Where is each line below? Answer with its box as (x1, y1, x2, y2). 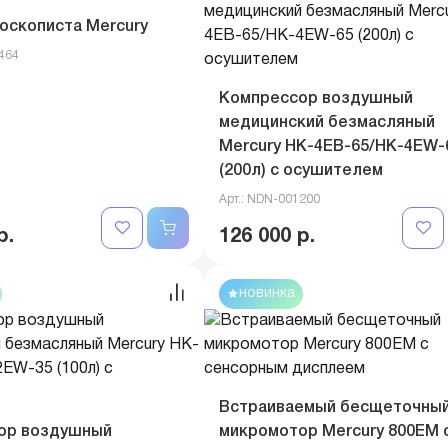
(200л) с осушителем (219, 164, 383, 178)
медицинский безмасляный (219, 116, 435, 130)
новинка (239, 287, 295, 300)
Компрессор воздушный (219, 92, 413, 106)
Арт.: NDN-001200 (219, 194, 320, 205)
